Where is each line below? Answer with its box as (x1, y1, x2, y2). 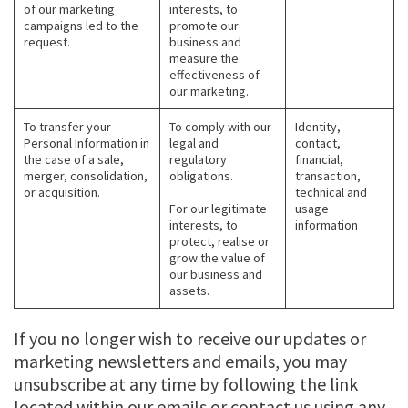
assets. (169, 282, 209, 300)
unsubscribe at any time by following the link (14, 372, 358, 396)
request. (24, 34, 70, 51)
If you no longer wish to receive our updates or (14, 327, 366, 351)
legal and (169, 135, 219, 152)
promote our (169, 17, 239, 35)
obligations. (169, 168, 233, 185)
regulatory (169, 151, 227, 168)
